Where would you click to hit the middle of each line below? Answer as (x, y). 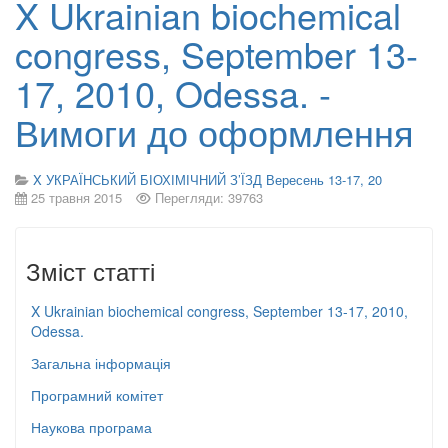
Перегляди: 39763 (209, 197)
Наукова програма (91, 427)
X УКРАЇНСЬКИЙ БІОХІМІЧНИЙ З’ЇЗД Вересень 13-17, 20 (207, 179)
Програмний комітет (97, 395)
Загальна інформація (101, 363)
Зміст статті (90, 270)
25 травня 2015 (76, 197)
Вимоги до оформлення (214, 131)
